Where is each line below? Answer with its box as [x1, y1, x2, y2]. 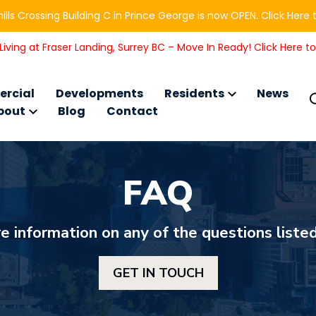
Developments [55, 85, 143, 102]
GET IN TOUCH [112, 265, 204, 281]
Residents [164, 85, 224, 102]
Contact [106, 103, 158, 119]
